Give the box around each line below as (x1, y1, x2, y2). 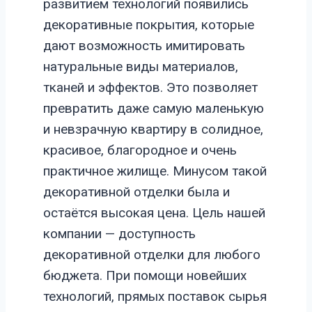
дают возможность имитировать (43, 38, 245, 54)
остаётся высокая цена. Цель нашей (43, 205, 265, 221)
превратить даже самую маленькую (43, 100, 264, 117)
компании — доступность (43, 226, 196, 242)
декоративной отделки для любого (43, 247, 260, 263)
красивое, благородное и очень (43, 142, 237, 159)
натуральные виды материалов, (43, 58, 238, 75)
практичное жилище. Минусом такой (43, 163, 267, 180)
